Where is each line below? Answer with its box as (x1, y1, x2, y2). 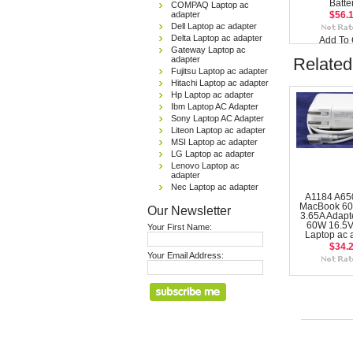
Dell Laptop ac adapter (171, 21, 257, 31)
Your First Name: (147, 222, 212, 232)
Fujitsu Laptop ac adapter (171, 66, 268, 76)
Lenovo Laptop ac (171, 161, 240, 170)
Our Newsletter (147, 203, 231, 217)
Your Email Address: (147, 251, 224, 260)
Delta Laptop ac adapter (171, 33, 262, 43)
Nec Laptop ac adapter (171, 182, 258, 191)
